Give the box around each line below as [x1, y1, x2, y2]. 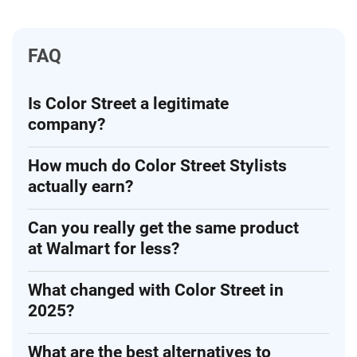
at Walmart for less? [28, 239, 179, 259]
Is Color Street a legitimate [28, 94, 229, 114]
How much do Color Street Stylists [28, 156, 287, 176]
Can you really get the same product [28, 218, 299, 238]
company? [28, 115, 105, 135]
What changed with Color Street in [28, 280, 284, 300]
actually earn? [28, 177, 133, 197]
